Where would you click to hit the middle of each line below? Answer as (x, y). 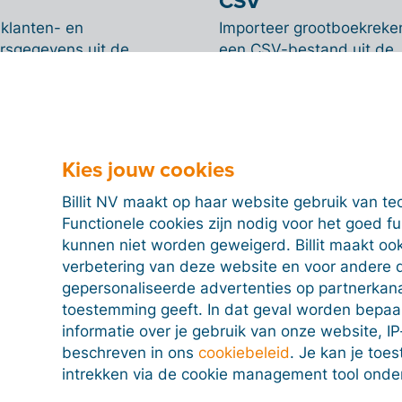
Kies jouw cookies (149, 169)
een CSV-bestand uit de (306, 50)
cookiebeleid (245, 353)
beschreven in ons (131, 353)
